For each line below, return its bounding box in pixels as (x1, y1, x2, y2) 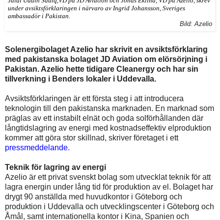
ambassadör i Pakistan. (8, 12, 70, 20)
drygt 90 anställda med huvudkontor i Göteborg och (5, 192, 182, 201)
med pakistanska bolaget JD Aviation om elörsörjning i (5, 55, 207, 63)
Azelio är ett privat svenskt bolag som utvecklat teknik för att (5, 172, 211, 181)
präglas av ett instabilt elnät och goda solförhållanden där (5, 113, 203, 122)
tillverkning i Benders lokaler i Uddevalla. (5, 74, 156, 83)
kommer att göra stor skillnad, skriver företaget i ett (5, 133, 178, 142)
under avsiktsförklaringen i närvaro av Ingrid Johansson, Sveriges (8, 4, 185, 12)
